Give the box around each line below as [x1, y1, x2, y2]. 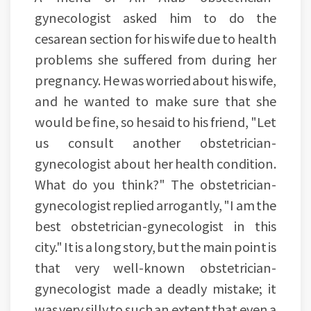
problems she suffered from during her [35, 50, 276, 69]
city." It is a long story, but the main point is [35, 237, 276, 256]
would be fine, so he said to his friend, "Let [35, 112, 276, 131]
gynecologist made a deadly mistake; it [35, 279, 276, 298]
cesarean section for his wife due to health [35, 29, 276, 48]
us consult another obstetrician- [35, 133, 276, 152]
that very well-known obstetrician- [35, 258, 276, 277]
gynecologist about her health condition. [35, 154, 276, 173]
